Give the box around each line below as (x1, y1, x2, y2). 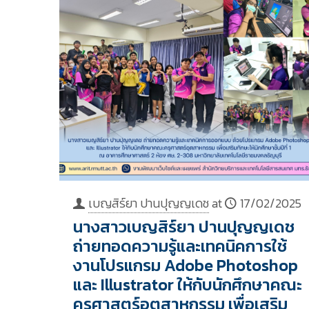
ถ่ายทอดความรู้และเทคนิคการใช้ (72, 234, 287, 259)
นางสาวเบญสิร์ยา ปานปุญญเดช (72, 215, 295, 239)
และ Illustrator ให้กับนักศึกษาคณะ (72, 272, 302, 297)
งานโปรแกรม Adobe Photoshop (72, 253, 298, 278)
